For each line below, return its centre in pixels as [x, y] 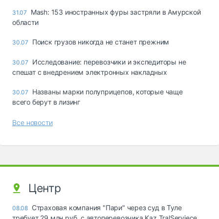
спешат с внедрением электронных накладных [90, 72]
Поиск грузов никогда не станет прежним [101, 42]
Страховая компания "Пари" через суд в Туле [107, 207]
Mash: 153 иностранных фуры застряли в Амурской [116, 12]
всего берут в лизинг [46, 102]
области [25, 22]
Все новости [33, 122]
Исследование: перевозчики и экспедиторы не [109, 62]
